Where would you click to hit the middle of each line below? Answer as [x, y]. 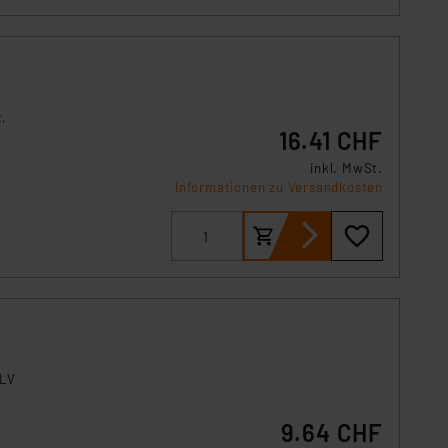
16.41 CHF [330, 140]
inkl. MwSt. [346, 168]
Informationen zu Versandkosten [279, 187]
